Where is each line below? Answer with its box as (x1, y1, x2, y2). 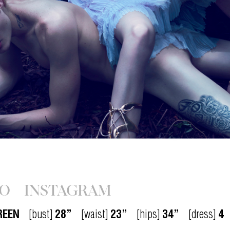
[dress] (188, 210, 216, 222)
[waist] (81, 210, 108, 222)
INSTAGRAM (24, 179, 112, 200)
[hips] (137, 210, 160, 222)
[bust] (29, 210, 53, 222)
